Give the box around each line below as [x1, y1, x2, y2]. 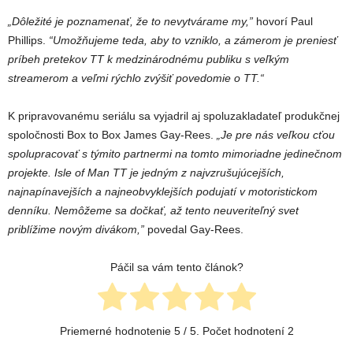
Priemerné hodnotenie [59, 325, 174, 338]
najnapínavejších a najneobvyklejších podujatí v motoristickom [8, 185, 318, 199]
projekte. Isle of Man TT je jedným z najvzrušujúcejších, [8, 166, 284, 180]
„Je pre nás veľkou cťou [217, 128, 335, 142]
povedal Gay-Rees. [144, 223, 243, 236]
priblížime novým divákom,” [8, 223, 144, 236]
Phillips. [8, 34, 49, 47]
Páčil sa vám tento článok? [110, 261, 243, 274]
